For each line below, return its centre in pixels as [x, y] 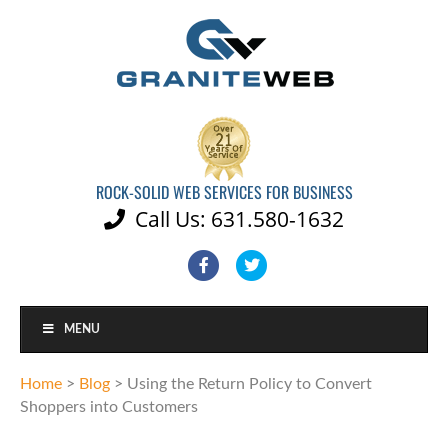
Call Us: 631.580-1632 [234, 219]
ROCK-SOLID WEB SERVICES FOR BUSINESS [224, 192]
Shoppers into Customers [109, 407]
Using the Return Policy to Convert [249, 384]
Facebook [236, 264]
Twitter [276, 264]
